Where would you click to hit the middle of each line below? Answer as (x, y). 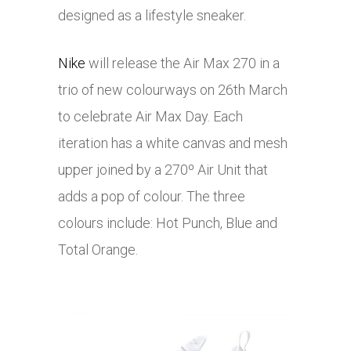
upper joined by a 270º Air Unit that (163, 170)
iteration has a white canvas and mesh (173, 143)
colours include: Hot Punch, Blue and (168, 223)
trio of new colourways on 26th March (173, 90)
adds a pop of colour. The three (152, 197)
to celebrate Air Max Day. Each (150, 117)
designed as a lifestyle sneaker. (152, 16)
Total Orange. (98, 250)
